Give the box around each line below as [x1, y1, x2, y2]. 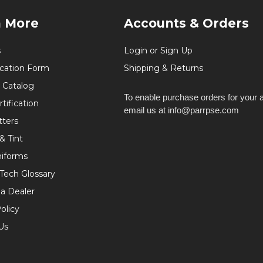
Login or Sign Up [124, 45, 193, 56]
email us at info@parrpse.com [124, 104, 239, 115]
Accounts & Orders [124, 15, 249, 31]
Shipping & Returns [124, 62, 203, 73]
